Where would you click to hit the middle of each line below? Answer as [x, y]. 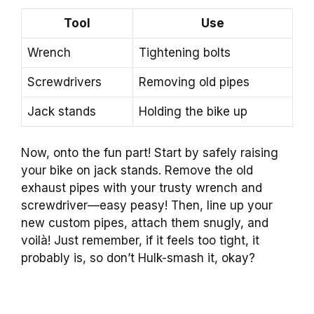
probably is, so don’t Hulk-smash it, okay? [138, 258]
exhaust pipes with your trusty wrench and [142, 188]
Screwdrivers [64, 82]
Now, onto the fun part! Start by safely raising [150, 153]
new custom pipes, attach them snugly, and [145, 223]
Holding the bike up [193, 111]
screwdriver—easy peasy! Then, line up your [147, 206]
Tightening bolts [185, 52]
